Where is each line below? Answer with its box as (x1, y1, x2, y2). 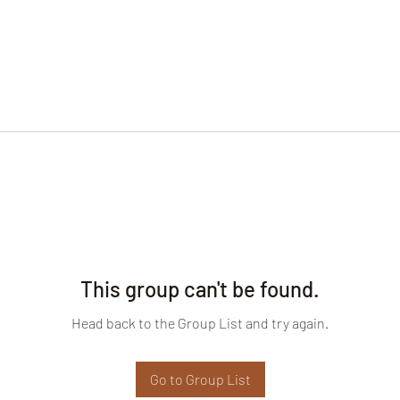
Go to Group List (149, 371, 251, 387)
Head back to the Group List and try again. (71, 314, 329, 331)
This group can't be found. (80, 276, 320, 302)
